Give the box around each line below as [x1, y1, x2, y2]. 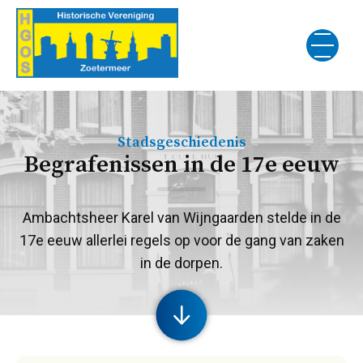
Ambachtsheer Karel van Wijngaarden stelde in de [22, 209, 341, 226]
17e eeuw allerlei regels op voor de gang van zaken [19, 232, 344, 249]
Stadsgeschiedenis [117, 134, 246, 152]
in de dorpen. [140, 254, 223, 271]
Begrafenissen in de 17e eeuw [23, 151, 340, 180]
